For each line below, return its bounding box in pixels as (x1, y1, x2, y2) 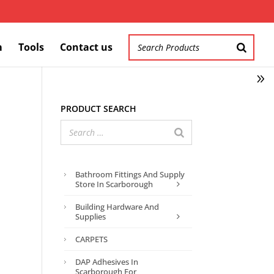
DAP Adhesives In (75, 256, 138, 267)
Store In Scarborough (75, 179, 153, 190)
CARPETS (75, 234, 108, 245)
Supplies (75, 211, 106, 222)
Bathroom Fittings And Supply (75, 169, 185, 180)
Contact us (60, 40, 113, 54)
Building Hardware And (75, 201, 159, 212)
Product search (60, 99, 136, 116)
